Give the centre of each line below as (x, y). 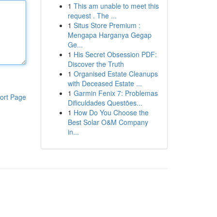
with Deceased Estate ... (105, 83)
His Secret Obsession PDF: (115, 54)
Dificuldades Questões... (105, 103)
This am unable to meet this (116, 6)
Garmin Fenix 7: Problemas (116, 93)
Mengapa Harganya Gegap (109, 35)
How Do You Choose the (111, 112)
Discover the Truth (96, 64)
